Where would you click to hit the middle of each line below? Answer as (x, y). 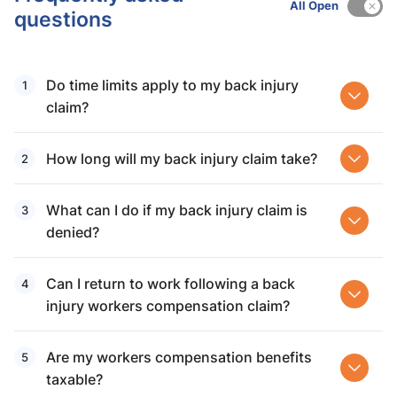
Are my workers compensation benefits (179, 357)
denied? (73, 232)
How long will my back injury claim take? (182, 159)
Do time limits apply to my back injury (172, 85)
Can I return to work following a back (171, 284)
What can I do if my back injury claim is (177, 210)
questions (63, 19)
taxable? (74, 379)
